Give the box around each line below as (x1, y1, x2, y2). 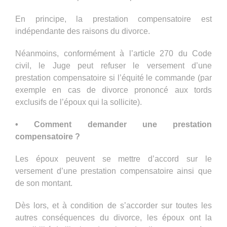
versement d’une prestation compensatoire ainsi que (15, 166, 212, 175)
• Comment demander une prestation (15, 120, 212, 129)
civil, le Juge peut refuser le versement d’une (15, 61, 212, 70)
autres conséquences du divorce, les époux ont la (15, 213, 212, 222)
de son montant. (15, 178, 72, 187)
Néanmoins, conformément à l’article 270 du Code (15, 49, 212, 58)
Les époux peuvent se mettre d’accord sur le (15, 154, 212, 163)
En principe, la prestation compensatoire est (15, 14, 212, 23)
